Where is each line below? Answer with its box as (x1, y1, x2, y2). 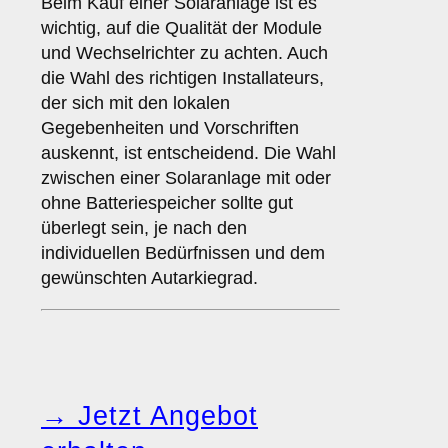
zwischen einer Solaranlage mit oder (41, 168, 331, 189)
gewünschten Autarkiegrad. (41, 268, 258, 289)
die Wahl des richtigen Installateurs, (41, 68, 324, 89)
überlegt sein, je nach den (41, 218, 247, 239)
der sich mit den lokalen (41, 93, 230, 114)
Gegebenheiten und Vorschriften (41, 118, 299, 139)
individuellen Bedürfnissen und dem (41, 243, 325, 264)
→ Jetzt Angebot (41, 401, 258, 432)
